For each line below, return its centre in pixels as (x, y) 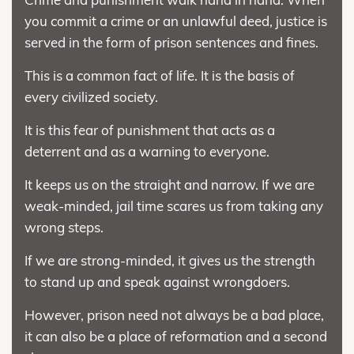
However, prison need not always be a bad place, (174, 314)
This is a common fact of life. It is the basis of (160, 75)
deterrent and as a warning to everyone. (147, 151)
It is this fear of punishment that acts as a (150, 130)
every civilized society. (91, 96)
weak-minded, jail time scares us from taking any (174, 205)
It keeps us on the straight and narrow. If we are (169, 184)
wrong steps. (64, 227)
